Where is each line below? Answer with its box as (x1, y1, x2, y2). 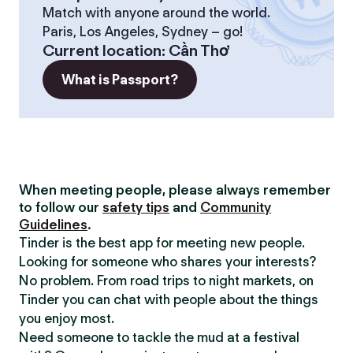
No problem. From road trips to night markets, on (19, 273, 314, 288)
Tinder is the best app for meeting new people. (19, 235, 305, 251)
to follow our (19, 199, 102, 215)
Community (200, 199, 271, 215)
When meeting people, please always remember (19, 182, 331, 198)
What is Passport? (61, 72, 178, 87)
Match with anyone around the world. (43, 5, 270, 20)
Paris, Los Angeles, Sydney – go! (43, 24, 243, 39)
